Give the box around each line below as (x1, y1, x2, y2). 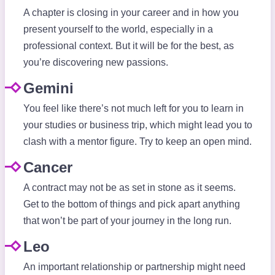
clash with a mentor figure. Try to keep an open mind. (23, 136, 252, 147)
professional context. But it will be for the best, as (23, 41, 234, 52)
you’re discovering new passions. (23, 57, 168, 68)
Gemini (23, 80, 74, 97)
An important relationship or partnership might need (23, 261, 246, 273)
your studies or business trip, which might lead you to (23, 120, 252, 131)
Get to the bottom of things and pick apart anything (23, 199, 240, 210)
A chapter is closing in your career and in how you (23, 7, 239, 18)
